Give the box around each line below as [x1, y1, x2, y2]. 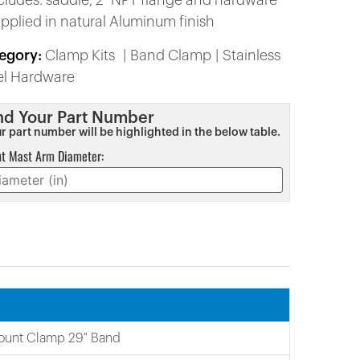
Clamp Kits [44, 48, 115, 63]
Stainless [222, 48, 280, 63]
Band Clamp [129, 48, 211, 63]
